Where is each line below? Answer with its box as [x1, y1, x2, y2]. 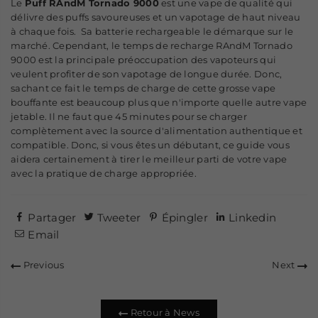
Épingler [161, 211, 208, 225]
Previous [21, 259, 65, 271]
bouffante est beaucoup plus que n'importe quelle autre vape [11, 97, 307, 109]
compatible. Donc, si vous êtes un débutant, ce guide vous [11, 139, 290, 151]
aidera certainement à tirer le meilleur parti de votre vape [11, 153, 287, 165]
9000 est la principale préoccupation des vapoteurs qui [11, 54, 277, 66]
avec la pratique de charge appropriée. [11, 168, 197, 180]
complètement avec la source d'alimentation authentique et [11, 125, 302, 137]
